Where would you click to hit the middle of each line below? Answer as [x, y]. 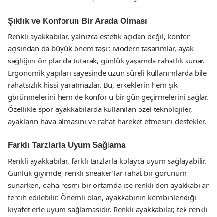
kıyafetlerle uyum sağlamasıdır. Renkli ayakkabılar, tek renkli [108, 209]
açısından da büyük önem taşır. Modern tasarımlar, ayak [101, 48]
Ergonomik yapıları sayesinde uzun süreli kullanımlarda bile [107, 73]
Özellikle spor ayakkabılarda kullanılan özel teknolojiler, [100, 109]
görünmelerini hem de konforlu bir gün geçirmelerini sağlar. [108, 97]
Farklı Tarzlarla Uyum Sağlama [67, 145]
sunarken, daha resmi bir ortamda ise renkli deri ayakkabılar [108, 185]
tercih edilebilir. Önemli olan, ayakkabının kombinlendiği [102, 197]
